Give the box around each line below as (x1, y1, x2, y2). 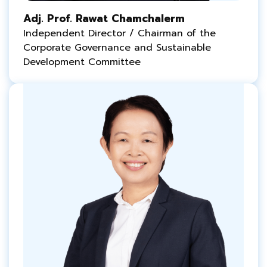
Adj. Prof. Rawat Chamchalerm (23, 11, 185, 26)
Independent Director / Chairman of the (23, 26, 216, 41)
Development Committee (23, 55, 141, 69)
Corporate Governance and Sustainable (23, 41, 211, 55)
